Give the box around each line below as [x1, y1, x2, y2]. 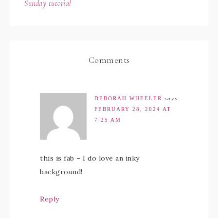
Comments [88, 54, 130, 65]
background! [40, 167, 83, 176]
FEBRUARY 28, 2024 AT [94, 106, 171, 112]
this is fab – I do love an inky [40, 154, 140, 163]
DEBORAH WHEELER [94, 95, 162, 101]
